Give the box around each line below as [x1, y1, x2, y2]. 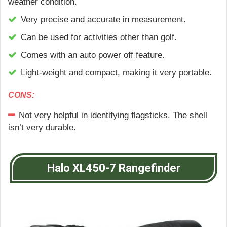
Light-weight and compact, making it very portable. [21, 68, 212, 78]
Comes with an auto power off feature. [21, 50, 165, 60]
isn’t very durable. [8, 123, 76, 133]
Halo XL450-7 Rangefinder [47, 162, 180, 175]
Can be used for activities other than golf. [21, 32, 177, 43]
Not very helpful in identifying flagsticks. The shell [19, 110, 207, 121]
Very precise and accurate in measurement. [21, 15, 186, 25]
